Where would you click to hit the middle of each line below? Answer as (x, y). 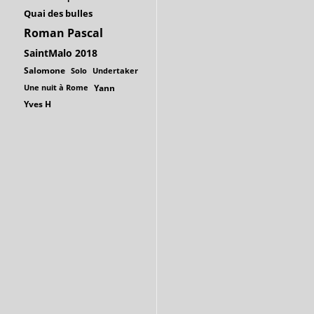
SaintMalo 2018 (61, 53)
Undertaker (115, 70)
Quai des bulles (58, 13)
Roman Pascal (63, 33)
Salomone (45, 70)
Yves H (37, 104)
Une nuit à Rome (56, 87)
